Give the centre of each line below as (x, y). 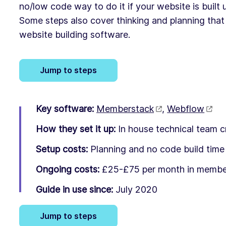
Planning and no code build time (157, 149)
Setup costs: (62, 149)
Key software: (65, 108)
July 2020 (136, 189)
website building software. (76, 34)
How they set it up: (76, 129)
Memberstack (125, 108)
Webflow (186, 108)
